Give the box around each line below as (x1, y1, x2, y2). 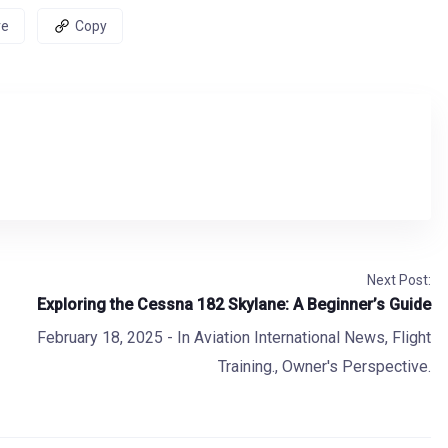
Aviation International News (193, 328, 385, 347)
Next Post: (366, 272, 431, 288)
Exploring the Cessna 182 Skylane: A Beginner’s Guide (36, 295, 431, 314)
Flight (391, 328, 431, 347)
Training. (217, 357, 275, 376)
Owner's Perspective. (281, 357, 431, 376)
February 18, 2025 (36, 328, 163, 347)
